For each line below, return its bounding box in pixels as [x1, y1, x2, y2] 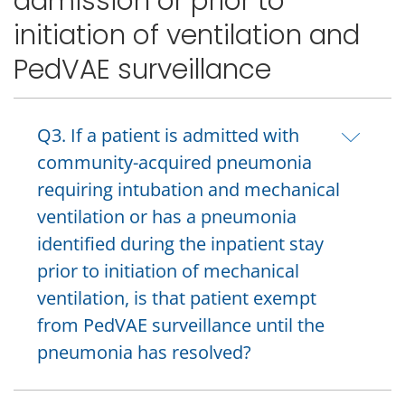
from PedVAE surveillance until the [37, 313, 325, 338]
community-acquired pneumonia [37, 150, 312, 175]
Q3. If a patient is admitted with [37, 123, 299, 148]
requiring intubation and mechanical [37, 177, 340, 202]
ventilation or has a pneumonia [37, 204, 297, 230]
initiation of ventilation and [14, 15, 360, 53]
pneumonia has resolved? [37, 340, 251, 365]
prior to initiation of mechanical [37, 259, 299, 284]
